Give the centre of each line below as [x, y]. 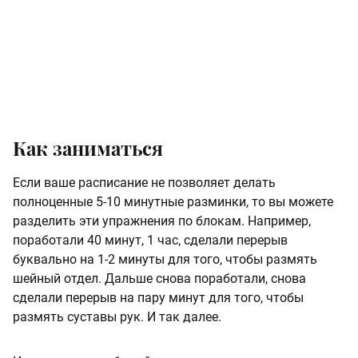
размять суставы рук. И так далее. [117, 316]
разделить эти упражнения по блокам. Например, [162, 221]
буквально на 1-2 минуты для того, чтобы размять [165, 259]
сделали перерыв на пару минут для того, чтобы [158, 297]
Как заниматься [88, 147]
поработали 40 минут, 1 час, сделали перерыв [150, 240]
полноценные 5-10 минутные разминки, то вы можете [173, 201]
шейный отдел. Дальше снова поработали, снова [159, 278]
